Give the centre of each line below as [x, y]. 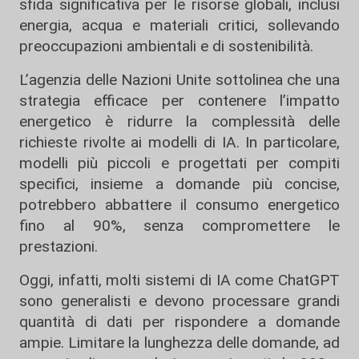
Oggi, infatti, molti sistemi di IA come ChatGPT [179, 280]
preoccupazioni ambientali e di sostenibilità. [166, 46]
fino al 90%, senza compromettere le [179, 226]
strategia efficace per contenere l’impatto [179, 101]
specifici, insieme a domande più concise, [179, 184]
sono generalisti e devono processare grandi [179, 301]
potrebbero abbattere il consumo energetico [179, 205]
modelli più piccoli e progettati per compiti [179, 163]
